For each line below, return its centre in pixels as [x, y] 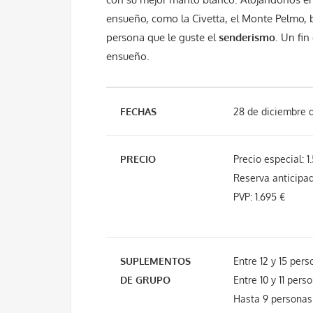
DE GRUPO [145, 280]
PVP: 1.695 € [259, 197]
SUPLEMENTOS [155, 261]
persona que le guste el [161, 37]
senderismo [247, 37]
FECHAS [138, 111]
